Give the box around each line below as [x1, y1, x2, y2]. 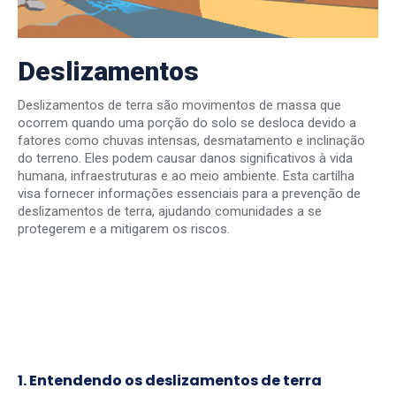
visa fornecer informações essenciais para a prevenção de [18, 185, 361, 202]
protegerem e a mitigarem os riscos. [18, 220, 230, 237]
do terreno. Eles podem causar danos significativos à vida [18, 149, 353, 166]
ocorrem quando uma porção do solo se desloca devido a [18, 114, 356, 131]
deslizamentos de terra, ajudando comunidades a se [18, 202, 322, 219]
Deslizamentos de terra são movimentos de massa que [18, 96, 341, 113]
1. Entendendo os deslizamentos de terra [18, 369, 324, 391]
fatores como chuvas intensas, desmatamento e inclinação [18, 132, 365, 148]
